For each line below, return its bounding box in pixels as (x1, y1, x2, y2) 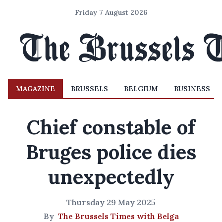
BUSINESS (174, 84, 210, 93)
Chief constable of (27, 114, 195, 140)
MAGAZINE (16, 84, 55, 93)
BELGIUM (124, 84, 158, 93)
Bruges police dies (26, 139, 196, 165)
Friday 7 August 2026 (75, 8, 147, 17)
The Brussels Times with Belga (57, 211, 179, 221)
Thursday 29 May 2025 (66, 197, 156, 207)
